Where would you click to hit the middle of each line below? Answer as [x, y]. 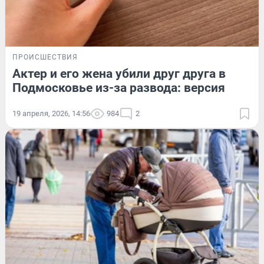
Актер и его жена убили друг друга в [119, 73]
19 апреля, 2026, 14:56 [51, 113]
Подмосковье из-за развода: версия [119, 88]
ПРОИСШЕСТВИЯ [45, 57]
